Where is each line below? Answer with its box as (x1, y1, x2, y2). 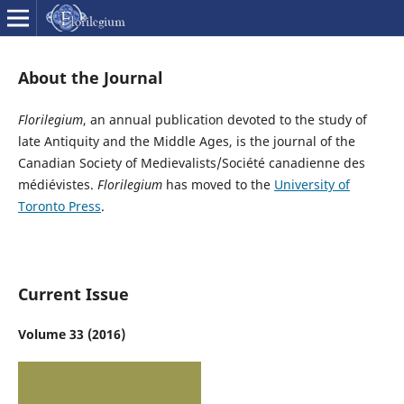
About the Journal (17, 66, 163, 88)
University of (273, 176, 350, 193)
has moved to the (161, 176, 274, 193)
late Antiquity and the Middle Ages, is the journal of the (17, 133, 355, 150)
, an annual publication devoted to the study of (82, 111, 367, 128)
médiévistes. (17, 176, 97, 193)
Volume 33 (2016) (17, 326, 125, 343)
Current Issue (17, 282, 129, 305)
